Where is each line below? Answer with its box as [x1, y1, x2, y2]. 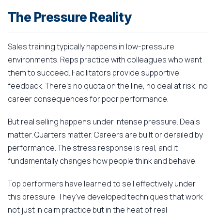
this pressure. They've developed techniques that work [8, 191, 203, 202]
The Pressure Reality [8, 10, 132, 25]
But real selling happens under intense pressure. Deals [8, 116, 200, 127]
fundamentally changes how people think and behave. [8, 155, 197, 166]
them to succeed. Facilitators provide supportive [8, 67, 179, 78]
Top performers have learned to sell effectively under [8, 178, 196, 189]
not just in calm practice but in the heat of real [8, 204, 167, 215]
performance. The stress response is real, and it [8, 142, 178, 153]
